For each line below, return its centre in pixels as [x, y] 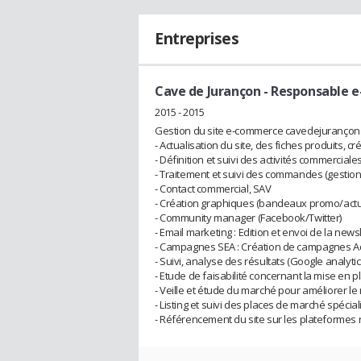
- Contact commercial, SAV [213, 188]
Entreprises [197, 39]
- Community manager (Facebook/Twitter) [249, 217]
